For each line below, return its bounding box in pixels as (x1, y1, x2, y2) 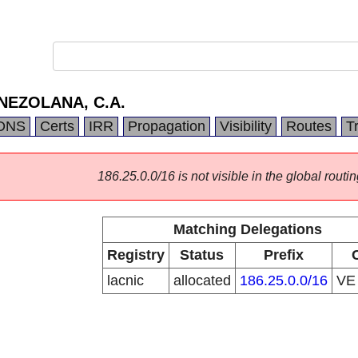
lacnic (106, 272, 144, 288)
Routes (286, 118, 332, 134)
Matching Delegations (173, 221, 322, 237)
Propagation (128, 118, 205, 134)
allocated (173, 272, 231, 288)
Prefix (263, 247, 304, 263)
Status (180, 247, 224, 263)
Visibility (220, 118, 272, 134)
